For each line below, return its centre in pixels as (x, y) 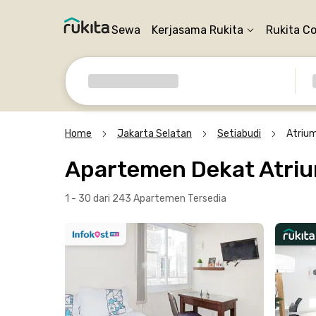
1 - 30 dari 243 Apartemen (126, 199)
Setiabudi (239, 134)
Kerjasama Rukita (197, 30)
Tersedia (207, 199)
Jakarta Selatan (154, 134)
